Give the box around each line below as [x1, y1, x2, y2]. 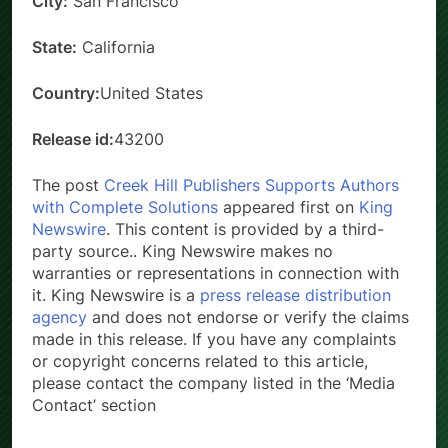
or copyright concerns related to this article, [32, 350, 368, 371]
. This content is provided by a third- [106, 218, 384, 239]
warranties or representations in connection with [32, 262, 399, 283]
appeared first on [218, 196, 359, 217]
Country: [32, 82, 100, 103]
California [77, 36, 155, 57]
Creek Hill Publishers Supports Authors [104, 174, 399, 195]
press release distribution [200, 284, 391, 305]
